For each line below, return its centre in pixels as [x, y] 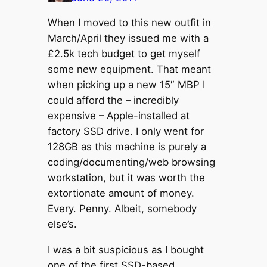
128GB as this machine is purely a [127, 147]
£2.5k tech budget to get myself [124, 54]
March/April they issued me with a [128, 38]
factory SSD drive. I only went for [125, 131]
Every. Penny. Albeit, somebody [122, 209]
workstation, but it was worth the [126, 178]
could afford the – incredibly [113, 100]
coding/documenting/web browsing [131, 162]
